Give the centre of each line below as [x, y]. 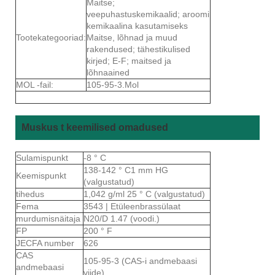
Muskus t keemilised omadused [95, 127]
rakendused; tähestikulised [138, 49]
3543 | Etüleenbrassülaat [132, 206]
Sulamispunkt [43, 157]
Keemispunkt [42, 175]
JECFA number [45, 243]
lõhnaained [108, 72]
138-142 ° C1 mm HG [126, 170]
